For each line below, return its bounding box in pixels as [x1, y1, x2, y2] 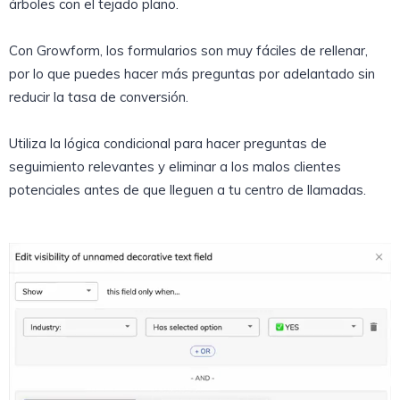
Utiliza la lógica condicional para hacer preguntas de [9, 134, 327, 152]
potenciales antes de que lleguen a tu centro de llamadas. [9, 180, 366, 198]
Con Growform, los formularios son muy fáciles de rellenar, [9, 41, 368, 59]
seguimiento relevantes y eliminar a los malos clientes [9, 157, 341, 175]
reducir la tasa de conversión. [9, 87, 188, 105]
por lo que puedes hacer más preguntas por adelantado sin [9, 64, 375, 82]
